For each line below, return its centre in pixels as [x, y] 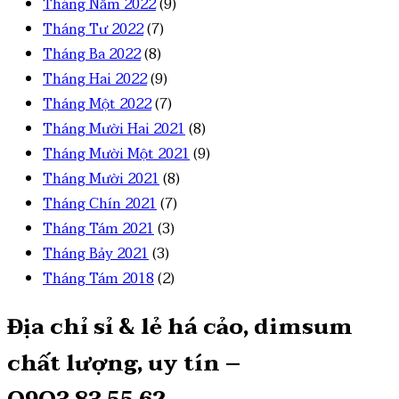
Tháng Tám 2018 [98, 279]
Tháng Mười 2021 [101, 179]
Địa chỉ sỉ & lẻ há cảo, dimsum [180, 328]
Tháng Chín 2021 [100, 204]
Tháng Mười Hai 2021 [114, 130]
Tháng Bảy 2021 [96, 254]
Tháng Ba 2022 [92, 55]
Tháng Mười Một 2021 [116, 155]
